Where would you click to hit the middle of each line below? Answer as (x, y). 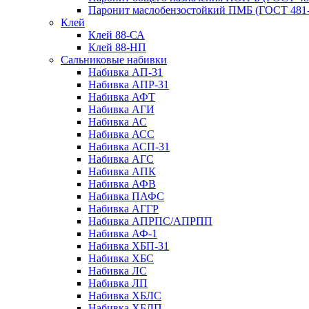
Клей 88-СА (117, 35)
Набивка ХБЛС (125, 296)
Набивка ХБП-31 (129, 246)
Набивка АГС (121, 159)
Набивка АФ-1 (123, 233)
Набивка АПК (122, 171)
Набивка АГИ (121, 109)
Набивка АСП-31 (129, 147)
